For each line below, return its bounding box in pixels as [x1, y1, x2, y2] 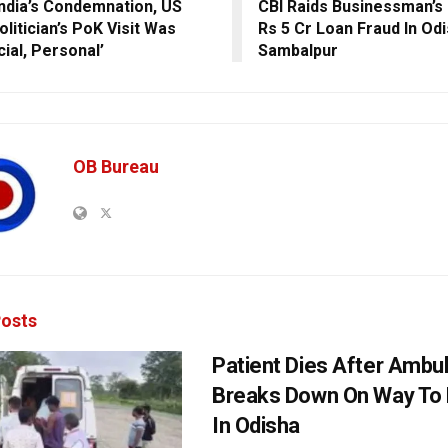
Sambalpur [257, 41, 338, 61]
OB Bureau [73, 156, 159, 178]
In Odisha [212, 413, 301, 439]
